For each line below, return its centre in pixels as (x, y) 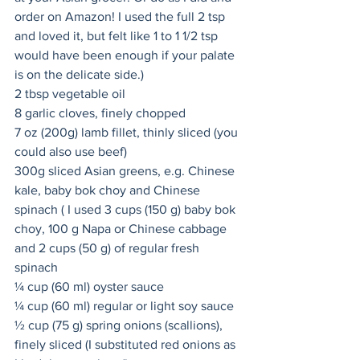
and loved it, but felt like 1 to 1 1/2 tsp (118, 36)
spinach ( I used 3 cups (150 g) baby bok (127, 210)
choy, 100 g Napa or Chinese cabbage (122, 229)
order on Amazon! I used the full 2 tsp (121, 17)
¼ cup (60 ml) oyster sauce (89, 287)
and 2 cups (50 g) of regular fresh (108, 248)
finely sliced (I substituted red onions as (127, 345)
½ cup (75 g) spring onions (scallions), (120, 325)
